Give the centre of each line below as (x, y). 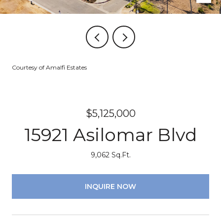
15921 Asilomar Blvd (110, 135)
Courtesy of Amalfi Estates (49, 67)
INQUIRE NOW (110, 186)
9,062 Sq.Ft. (110, 155)
